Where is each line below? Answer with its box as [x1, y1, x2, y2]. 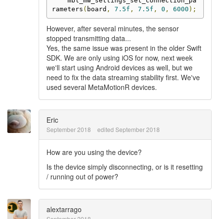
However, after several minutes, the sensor [46, 23, 179, 33]
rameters [51, 5, 83, 13]
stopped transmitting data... [46, 33, 131, 43]
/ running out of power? [46, 172, 118, 181]
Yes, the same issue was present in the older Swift [46, 43, 201, 53]
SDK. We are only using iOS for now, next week [46, 53, 193, 63]
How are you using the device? [46, 147, 142, 157]
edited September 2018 [97, 125, 160, 133]
